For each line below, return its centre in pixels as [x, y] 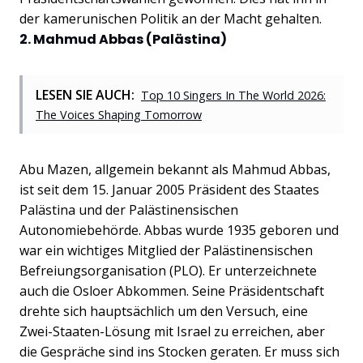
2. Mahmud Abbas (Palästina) [123, 39]
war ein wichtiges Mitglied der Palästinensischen [166, 250]
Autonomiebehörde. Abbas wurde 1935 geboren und [179, 230]
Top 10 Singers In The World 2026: [233, 95]
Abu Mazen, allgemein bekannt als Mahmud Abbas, [175, 169]
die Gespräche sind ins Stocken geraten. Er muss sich [179, 351]
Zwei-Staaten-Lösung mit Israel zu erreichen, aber [172, 331]
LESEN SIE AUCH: [85, 94]
